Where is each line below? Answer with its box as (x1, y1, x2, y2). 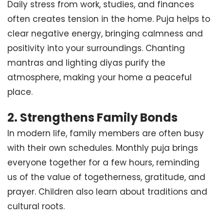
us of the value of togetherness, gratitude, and (7, 171, 205, 183)
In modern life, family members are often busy (7, 127, 204, 139)
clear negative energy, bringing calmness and (7, 28, 203, 39)
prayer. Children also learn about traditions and (7, 186, 207, 198)
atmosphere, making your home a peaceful (7, 72, 192, 83)
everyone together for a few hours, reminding (7, 157, 200, 168)
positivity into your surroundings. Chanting (7, 42, 185, 54)
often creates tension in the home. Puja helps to (7, 13, 210, 25)
